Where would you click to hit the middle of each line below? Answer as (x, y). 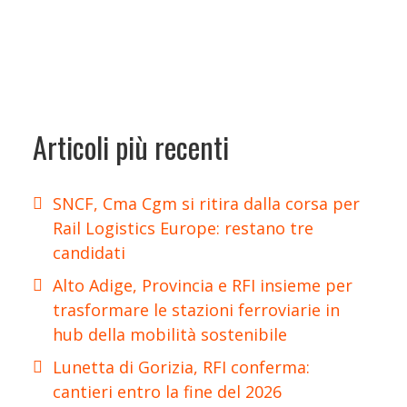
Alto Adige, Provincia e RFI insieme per (203, 285)
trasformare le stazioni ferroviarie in (196, 309)
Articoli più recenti (131, 147)
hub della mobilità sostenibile (170, 334)
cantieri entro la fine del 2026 (167, 391)
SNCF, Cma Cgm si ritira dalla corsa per (206, 203)
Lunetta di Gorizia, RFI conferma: (181, 367)
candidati (89, 252)
